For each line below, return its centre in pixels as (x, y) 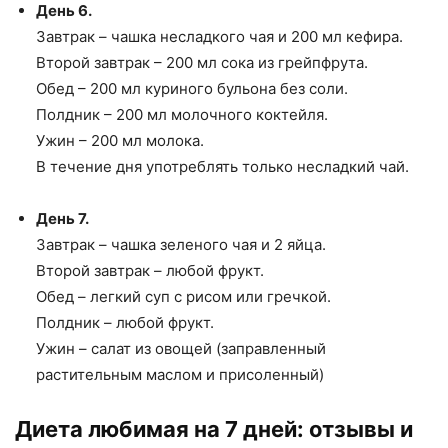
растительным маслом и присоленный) (180, 374)
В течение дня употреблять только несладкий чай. (222, 166)
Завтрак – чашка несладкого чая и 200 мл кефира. (219, 36)
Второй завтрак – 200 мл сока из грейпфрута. (202, 62)
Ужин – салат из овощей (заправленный (181, 348)
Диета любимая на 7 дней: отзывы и (214, 428)
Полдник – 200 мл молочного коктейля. (182, 114)
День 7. (62, 218)
